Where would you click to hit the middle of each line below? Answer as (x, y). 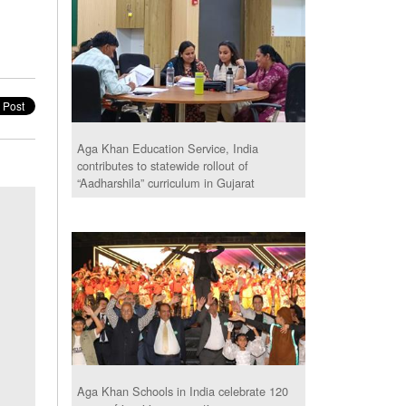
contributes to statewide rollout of (163, 166)
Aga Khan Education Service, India (168, 149)
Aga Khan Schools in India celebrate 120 (183, 391)
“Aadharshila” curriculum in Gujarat (166, 183)
